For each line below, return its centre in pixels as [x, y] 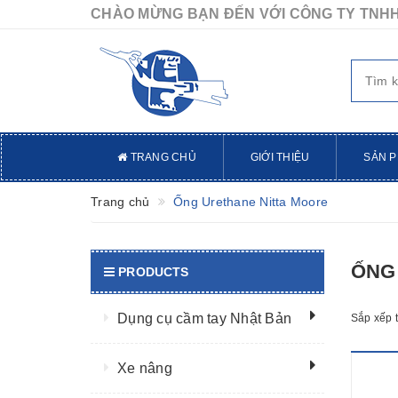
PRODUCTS [154, 272]
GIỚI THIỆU [280, 157]
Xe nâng [145, 368]
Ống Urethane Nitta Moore [248, 202]
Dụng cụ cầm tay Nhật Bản [204, 318]
